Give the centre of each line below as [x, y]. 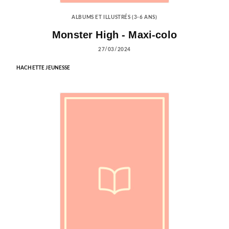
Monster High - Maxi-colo [114, 35]
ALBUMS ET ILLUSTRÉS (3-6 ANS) [114, 18]
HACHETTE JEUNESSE [43, 68]
